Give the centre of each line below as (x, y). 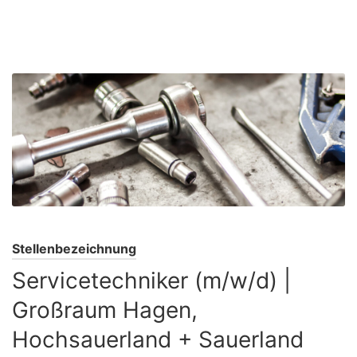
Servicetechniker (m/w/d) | (151, 281)
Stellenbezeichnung (74, 249)
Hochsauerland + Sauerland (158, 340)
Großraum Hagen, (105, 310)
